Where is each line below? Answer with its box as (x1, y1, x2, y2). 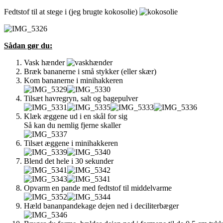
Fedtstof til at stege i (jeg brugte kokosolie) (4, 7, 139, 16)
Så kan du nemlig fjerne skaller (24, 120, 121, 129)
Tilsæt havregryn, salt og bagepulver (24, 94, 138, 103)
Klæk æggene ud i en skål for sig (24, 111, 127, 120)
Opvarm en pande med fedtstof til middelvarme (24, 183, 172, 192)
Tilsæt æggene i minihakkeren (24, 138, 118, 147)
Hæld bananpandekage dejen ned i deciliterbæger (24, 201, 179, 210)
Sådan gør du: (4, 41, 52, 50)
